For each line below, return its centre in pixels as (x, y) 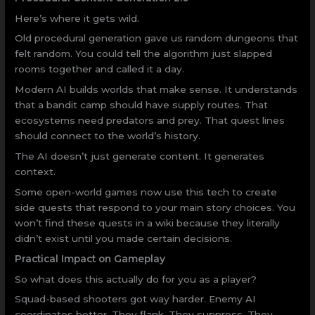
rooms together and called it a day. (100, 69)
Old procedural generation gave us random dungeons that (157, 38)
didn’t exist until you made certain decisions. (124, 238)
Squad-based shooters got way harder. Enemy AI (136, 299)
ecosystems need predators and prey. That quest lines (150, 121)
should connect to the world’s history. (108, 136)
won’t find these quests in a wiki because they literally (148, 223)
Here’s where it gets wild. (77, 18)
